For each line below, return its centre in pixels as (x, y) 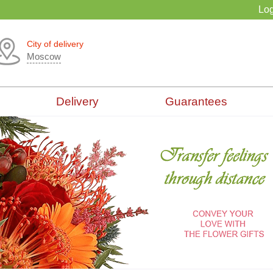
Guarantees (196, 101)
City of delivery (55, 44)
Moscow (44, 56)
